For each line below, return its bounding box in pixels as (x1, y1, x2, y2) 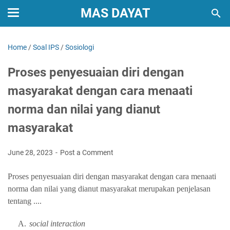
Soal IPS (33, 43, 59, 51)
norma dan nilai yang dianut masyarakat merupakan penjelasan (8, 184, 210, 193)
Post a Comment (60, 148, 113, 157)
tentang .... (8, 197, 42, 205)
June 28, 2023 (8, 148, 54, 157)
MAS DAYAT (80, 6, 150, 21)
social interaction (29, 219, 85, 228)
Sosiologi (65, 43, 94, 51)
